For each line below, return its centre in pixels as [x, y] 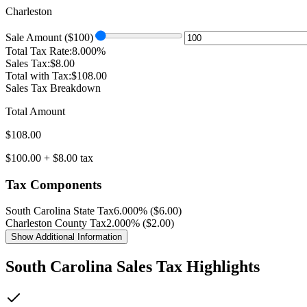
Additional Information [77, 237]
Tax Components [53, 184]
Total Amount [35, 111]
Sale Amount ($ [39, 37]
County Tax [79, 223]
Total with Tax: [38, 75]
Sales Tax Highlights [186, 267]
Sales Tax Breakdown [53, 88]
